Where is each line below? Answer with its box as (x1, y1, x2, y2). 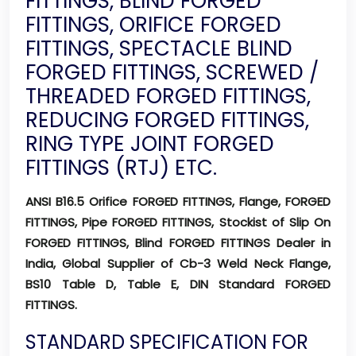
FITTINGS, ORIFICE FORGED (25, 10, 281, 39)
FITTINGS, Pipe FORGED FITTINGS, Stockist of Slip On (25, 214, 331, 230)
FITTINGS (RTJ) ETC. (25, 153, 217, 182)
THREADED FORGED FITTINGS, (25, 82, 311, 110)
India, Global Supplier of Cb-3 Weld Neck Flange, (25, 255, 331, 272)
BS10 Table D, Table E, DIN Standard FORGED (25, 276, 331, 292)
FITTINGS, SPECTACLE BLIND (25, 34, 292, 63)
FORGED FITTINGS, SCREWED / (25, 58, 319, 87)
